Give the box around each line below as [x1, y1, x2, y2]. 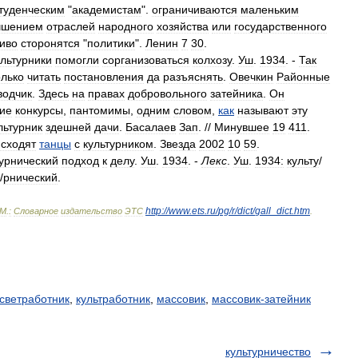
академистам [72, 3, 141, 16]
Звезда [160, 137, 196, 150]
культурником [83, 137, 153, 150]
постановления [64, 70, 144, 83]
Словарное [14, 206, 58, 216]
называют [237, 104, 288, 117]
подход [62, 154, 99, 167]
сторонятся [21, 37, 80, 50]
